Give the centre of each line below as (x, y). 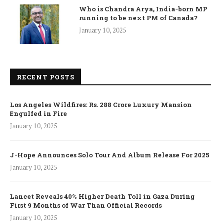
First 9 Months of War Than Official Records (86, 205)
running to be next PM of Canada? (138, 18)
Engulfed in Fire (38, 113)
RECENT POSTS (46, 77)
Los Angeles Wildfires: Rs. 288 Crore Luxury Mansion (101, 104)
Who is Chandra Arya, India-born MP (143, 9)
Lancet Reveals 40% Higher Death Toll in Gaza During (102, 196)
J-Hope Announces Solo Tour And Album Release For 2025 (110, 155)
